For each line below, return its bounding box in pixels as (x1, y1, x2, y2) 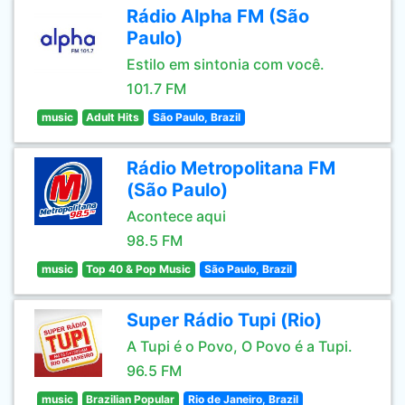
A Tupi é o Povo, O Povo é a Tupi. (127, 337, 353, 355)
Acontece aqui (127, 207, 226, 225)
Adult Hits (86, 110, 140, 124)
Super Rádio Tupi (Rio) (127, 309, 322, 331)
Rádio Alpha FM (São (127, 5, 309, 27)
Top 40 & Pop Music (86, 262, 192, 276)
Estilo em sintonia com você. (127, 55, 325, 73)
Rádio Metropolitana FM (127, 157, 335, 179)
